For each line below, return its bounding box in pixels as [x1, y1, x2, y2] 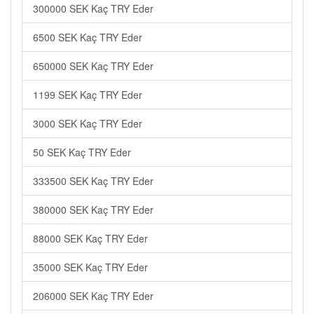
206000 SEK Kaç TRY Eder [33, 289, 153, 303]
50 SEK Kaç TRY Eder [33, 145, 131, 159]
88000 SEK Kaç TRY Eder [33, 231, 148, 245]
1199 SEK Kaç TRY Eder [33, 88, 142, 102]
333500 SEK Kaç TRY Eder [33, 174, 153, 188]
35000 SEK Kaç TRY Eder [33, 260, 148, 274]
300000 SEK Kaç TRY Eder [33, 1, 153, 15]
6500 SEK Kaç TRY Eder [33, 30, 142, 44]
